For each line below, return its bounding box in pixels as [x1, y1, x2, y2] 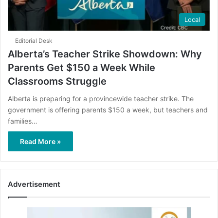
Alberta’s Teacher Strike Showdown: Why [8, 48, 202, 60]
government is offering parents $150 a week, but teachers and [8, 105, 208, 114]
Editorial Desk [15, 36, 53, 44]
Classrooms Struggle [8, 75, 107, 87]
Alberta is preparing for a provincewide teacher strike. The [8, 94, 194, 103]
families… [8, 116, 37, 125]
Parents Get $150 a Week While [8, 61, 155, 73]
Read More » [20, 137, 61, 145]
